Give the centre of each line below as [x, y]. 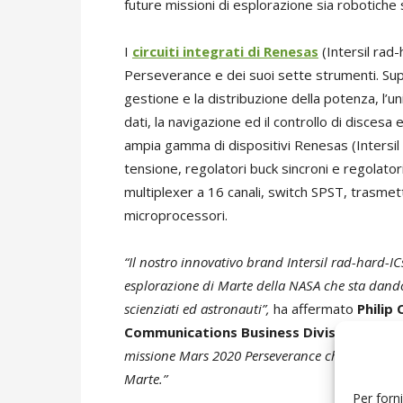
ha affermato [313, 309]
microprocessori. [176, 215]
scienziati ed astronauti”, [197, 309]
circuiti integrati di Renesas [225, 52]
